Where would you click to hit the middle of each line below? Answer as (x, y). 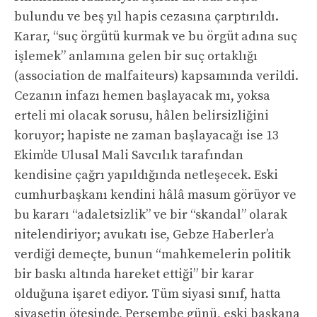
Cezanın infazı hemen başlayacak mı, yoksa (142, 96)
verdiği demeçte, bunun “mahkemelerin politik (152, 255)
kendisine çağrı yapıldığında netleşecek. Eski (146, 175)
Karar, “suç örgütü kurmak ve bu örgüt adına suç (156, 37)
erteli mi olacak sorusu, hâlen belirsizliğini (142, 116)
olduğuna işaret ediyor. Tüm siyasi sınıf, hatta (148, 294)
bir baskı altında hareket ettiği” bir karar (134, 275)
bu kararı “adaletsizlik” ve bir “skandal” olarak (151, 215)
